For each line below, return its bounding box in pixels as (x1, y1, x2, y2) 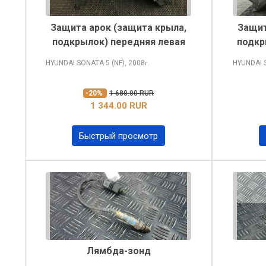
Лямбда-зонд (86, 245, 151, 256)
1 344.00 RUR (90, 100, 147, 111)
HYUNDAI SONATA (45, 58, 106, 67)
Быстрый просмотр (79, 130, 158, 141)
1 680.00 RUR (109, 88, 154, 97)
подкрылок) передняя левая (52, 36, 185, 47)
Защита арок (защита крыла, (50, 21, 186, 33)
